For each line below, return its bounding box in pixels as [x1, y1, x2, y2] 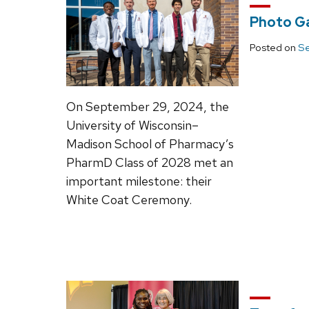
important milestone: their [66, 173, 212, 190]
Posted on [250, 40, 298, 54]
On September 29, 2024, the [66, 99, 229, 115]
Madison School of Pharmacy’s [66, 136, 234, 152]
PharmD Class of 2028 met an [66, 154, 233, 171]
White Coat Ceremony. [66, 192, 192, 208]
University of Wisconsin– [66, 117, 199, 134]
